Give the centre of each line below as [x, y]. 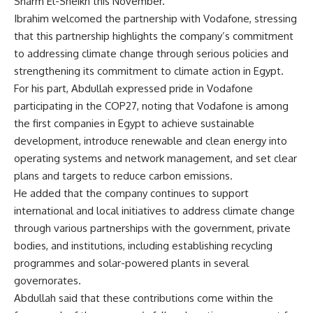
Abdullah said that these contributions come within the [144, 298]
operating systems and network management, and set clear [155, 159]
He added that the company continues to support [131, 194]
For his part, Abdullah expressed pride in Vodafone [133, 89]
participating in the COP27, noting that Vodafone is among [151, 106]
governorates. [48, 281]
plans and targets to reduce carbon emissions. [123, 176]
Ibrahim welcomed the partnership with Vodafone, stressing [155, 19]
